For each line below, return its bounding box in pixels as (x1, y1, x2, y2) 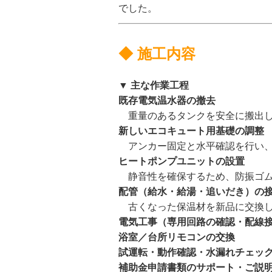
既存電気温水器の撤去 (118, 95, 216, 106)
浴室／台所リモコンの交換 (118, 232, 235, 243)
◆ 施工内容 (118, 46, 195, 63)
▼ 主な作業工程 (118, 80, 189, 91)
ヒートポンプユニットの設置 (118, 156, 245, 167)
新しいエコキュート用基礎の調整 (118, 126, 264, 137)
